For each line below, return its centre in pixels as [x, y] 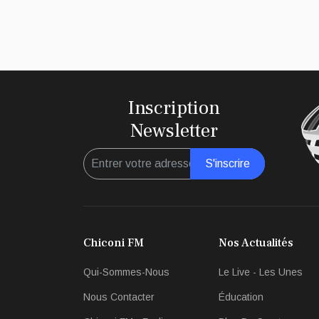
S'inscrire [228, 164]
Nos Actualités [256, 243]
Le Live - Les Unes [261, 272]
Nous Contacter [119, 297]
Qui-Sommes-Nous [126, 272]
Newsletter [174, 131]
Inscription [174, 108]
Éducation [241, 297]
